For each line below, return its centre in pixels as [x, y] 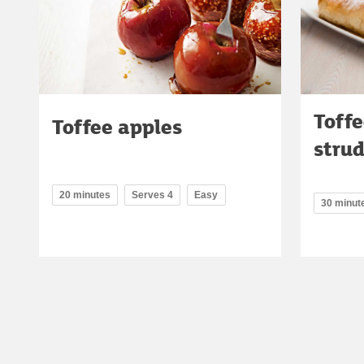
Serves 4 [152, 195]
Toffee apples [117, 126]
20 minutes [85, 195]
